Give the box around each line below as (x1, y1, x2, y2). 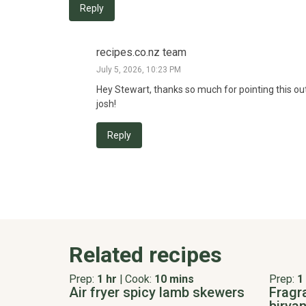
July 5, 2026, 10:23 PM (96, 64, 181, 74)
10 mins (154, 272, 194, 286)
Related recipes (68, 241, 222, 268)
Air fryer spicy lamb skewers (68, 283, 245, 301)
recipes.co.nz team (96, 45, 186, 59)
